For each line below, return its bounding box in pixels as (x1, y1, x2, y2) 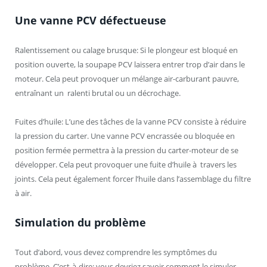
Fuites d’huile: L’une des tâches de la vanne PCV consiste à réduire (15, 116, 246, 127)
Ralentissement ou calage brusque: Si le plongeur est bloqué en (15, 44, 238, 55)
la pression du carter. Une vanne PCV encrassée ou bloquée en (15, 130, 235, 141)
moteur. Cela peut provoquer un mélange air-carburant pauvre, (15, 73, 239, 84)
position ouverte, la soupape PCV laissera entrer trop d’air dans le (15, 58, 245, 70)
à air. (15, 187, 32, 198)
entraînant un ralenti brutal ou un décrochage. (15, 87, 181, 98)
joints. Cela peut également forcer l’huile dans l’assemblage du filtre (15, 173, 251, 184)
